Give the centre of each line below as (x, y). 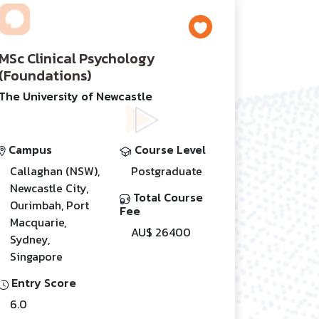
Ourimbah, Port (49, 205)
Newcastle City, (49, 188)
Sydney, (30, 239)
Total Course (167, 197)
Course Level (169, 149)
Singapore (36, 256)
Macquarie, (38, 222)
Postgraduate (167, 171)
